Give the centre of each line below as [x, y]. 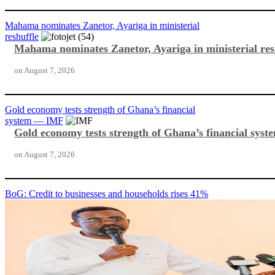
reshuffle [22, 37]
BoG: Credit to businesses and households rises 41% [107, 194]
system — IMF [34, 121]
